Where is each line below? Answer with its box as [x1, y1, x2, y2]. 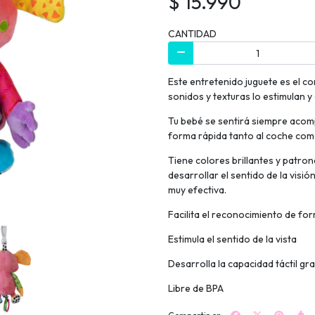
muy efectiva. [168, 184, 226, 197]
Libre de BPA [168, 282, 224, 295]
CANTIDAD [168, 27, 217, 40]
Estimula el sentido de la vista [168, 233, 297, 246]
